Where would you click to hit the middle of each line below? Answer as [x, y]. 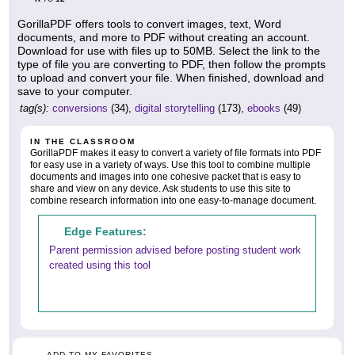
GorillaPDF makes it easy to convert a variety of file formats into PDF [176, 153]
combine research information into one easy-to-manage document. [173, 200]
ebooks [264, 108]
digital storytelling [175, 108]
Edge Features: [105, 231]
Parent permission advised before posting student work [175, 250]
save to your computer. [75, 91]
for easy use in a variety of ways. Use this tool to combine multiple [170, 164]
